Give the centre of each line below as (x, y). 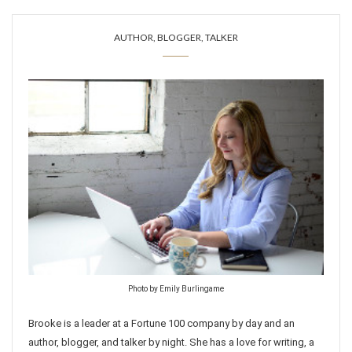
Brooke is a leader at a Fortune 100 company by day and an (161, 323)
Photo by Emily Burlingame (176, 288)
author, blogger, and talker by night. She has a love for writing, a (171, 342)
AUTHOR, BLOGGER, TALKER (176, 37)
